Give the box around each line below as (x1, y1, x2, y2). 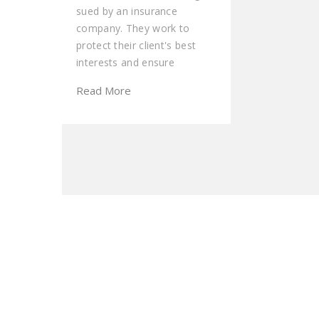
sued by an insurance (76, 4, 178, 18)
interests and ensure (76, 55, 175, 69)
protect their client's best (76, 38, 197, 52)
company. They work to (76, 21, 190, 35)
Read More (76, 83, 131, 98)
